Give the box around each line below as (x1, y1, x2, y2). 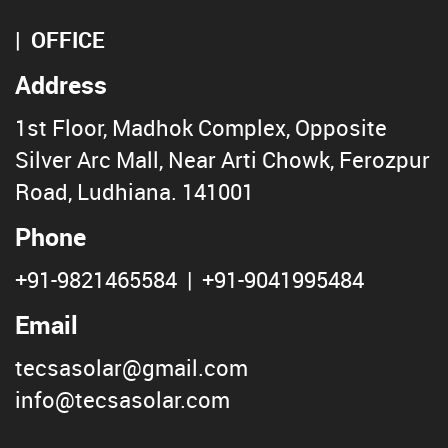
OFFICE (31, 23, 105, 55)
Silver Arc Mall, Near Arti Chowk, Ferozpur (15, 143, 430, 175)
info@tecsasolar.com (15, 383, 230, 415)
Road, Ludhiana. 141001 (15, 175, 254, 207)
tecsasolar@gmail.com (15, 351, 248, 383)
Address (15, 66, 107, 101)
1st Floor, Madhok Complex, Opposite (15, 111, 387, 143)
